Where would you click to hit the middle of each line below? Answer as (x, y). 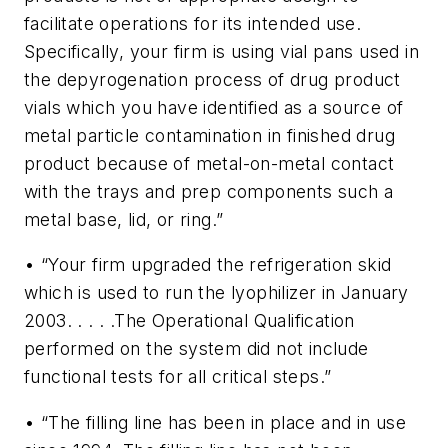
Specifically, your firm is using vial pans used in (221, 51)
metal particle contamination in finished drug (209, 135)
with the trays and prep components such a (209, 191)
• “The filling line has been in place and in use (215, 422)
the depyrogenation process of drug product (212, 79)
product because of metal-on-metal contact (209, 163)
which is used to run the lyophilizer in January (216, 293)
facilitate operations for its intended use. (193, 23)
